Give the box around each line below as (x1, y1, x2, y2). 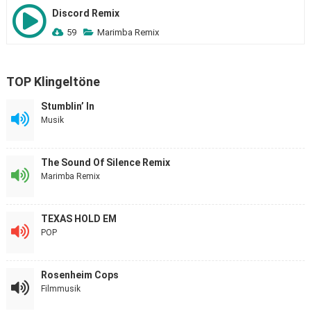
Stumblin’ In (40, 101, 94, 112)
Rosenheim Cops (40, 269, 119, 280)
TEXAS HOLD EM (40, 213, 117, 224)
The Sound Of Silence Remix (40, 157, 170, 168)
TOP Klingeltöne (6, 74, 100, 89)
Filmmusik (40, 284, 81, 294)
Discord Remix (51, 8, 119, 19)
